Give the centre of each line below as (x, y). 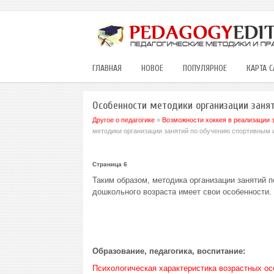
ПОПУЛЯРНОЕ (205, 68)
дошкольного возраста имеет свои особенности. (182, 192)
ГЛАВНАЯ (107, 68)
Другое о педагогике (123, 120)
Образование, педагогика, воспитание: (168, 251)
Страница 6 (109, 164)
